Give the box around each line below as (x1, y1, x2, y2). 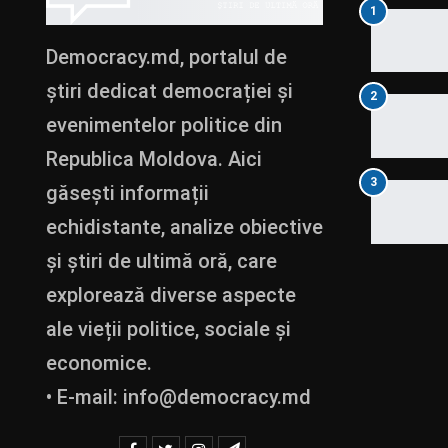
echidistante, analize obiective (46, 214, 323, 239)
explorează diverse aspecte (46, 282, 296, 307)
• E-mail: (46, 384, 123, 409)
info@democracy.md (123, 384, 311, 409)
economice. (46, 350, 152, 375)
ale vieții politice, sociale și (46, 316, 291, 341)
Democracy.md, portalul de (46, 44, 287, 69)
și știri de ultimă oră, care (46, 248, 277, 273)
